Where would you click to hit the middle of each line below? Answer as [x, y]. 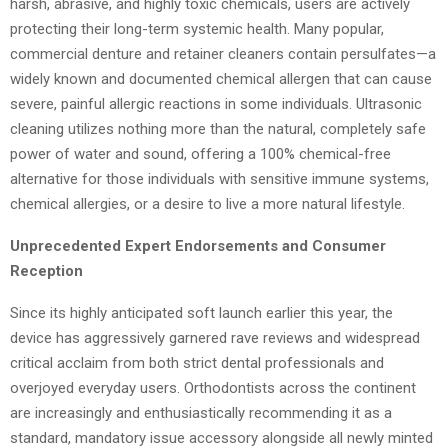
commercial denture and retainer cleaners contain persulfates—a [223, 53]
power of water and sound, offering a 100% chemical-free [200, 153]
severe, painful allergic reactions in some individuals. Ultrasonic [216, 103]
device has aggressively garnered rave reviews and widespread [215, 337]
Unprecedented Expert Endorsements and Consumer [198, 245]
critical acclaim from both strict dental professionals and [197, 362]
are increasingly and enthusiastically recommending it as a [201, 412]
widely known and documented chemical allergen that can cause [221, 78]
